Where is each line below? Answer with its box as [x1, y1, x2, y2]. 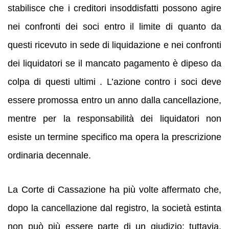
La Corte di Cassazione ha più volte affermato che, [8, 184, 221, 195]
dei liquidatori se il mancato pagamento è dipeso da [8, 58, 221, 69]
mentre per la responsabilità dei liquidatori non [8, 113, 221, 124]
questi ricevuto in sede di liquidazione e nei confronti [8, 40, 221, 51]
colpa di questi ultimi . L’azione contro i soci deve [8, 77, 221, 87]
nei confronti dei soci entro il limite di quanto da [8, 21, 221, 32]
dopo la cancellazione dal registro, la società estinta [8, 202, 221, 213]
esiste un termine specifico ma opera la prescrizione [8, 132, 221, 143]
